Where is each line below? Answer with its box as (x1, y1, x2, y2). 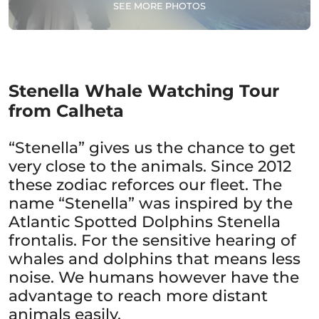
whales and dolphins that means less (9, 249, 300, 268)
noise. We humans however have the (9, 268, 299, 286)
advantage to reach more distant (9, 286, 268, 305)
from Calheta (9, 100, 124, 121)
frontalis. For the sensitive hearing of (9, 231, 296, 249)
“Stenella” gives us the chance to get (9, 138, 296, 157)
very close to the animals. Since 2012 (9, 157, 291, 175)
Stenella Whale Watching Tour (9, 80, 279, 101)
